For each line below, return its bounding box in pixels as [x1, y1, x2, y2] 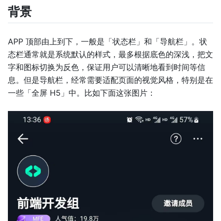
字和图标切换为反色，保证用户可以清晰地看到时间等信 [8, 62, 205, 73]
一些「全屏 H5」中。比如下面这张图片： [8, 88, 155, 98]
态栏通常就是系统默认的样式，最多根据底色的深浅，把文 [8, 49, 213, 60]
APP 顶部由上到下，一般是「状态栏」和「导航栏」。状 [8, 37, 207, 47]
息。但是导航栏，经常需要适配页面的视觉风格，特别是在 [8, 75, 213, 85]
